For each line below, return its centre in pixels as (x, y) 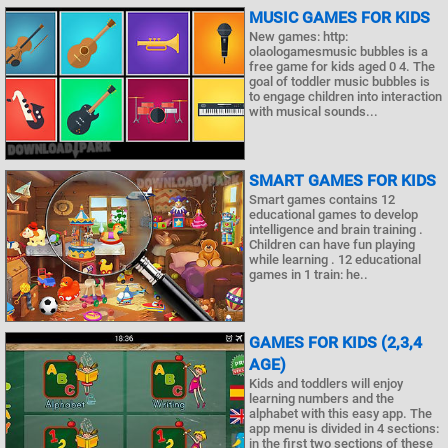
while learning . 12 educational (335, 259)
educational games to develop (333, 214)
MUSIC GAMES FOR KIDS (339, 17)
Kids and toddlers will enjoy (326, 383)
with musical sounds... (313, 111)
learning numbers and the (321, 398)
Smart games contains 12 (322, 199)
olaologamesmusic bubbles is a (338, 51)
